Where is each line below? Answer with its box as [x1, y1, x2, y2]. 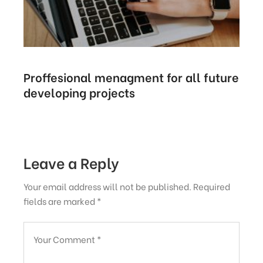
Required [193, 179, 231, 193]
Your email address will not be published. [23, 179, 192, 193]
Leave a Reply [23, 151, 120, 173]
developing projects [23, 83, 136, 100]
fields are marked [23, 194, 97, 207]
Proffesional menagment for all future [23, 68, 240, 85]
